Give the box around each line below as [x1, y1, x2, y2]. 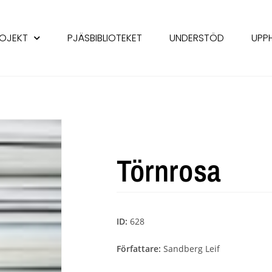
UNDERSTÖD [169, 30, 224, 45]
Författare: [117, 243, 163, 254]
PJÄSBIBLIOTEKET [67, 30, 142, 45]
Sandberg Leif [163, 243, 220, 254]
